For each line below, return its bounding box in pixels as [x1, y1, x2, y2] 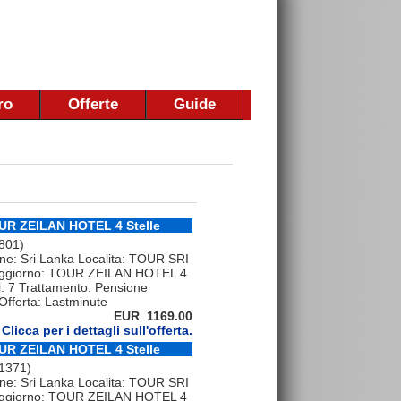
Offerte [68, 96, 118, 113]
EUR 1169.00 [114, 309, 192, 324]
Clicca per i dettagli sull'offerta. [2, 323, 192, 338]
